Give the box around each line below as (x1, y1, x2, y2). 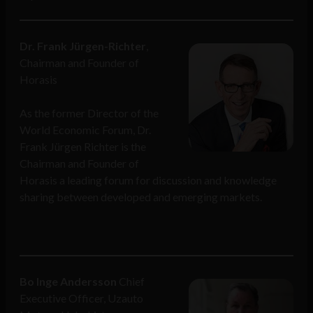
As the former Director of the (20, 106, 159, 120)
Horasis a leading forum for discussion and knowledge (20, 173, 277, 187)
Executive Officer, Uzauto (20, 291, 143, 305)
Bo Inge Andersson (20, 275, 119, 289)
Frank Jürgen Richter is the (20, 140, 146, 154)
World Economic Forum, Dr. (20, 123, 151, 137)
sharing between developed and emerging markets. (20, 190, 262, 204)
